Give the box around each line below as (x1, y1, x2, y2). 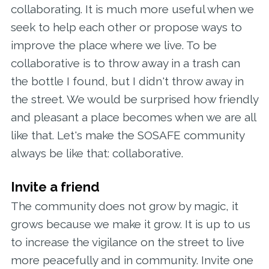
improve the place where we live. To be (10, 38, 217, 52)
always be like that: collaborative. (10, 147, 183, 160)
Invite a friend (10, 178, 100, 195)
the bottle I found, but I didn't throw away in (10, 74, 244, 88)
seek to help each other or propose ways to (10, 20, 242, 34)
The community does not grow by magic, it (10, 199, 238, 213)
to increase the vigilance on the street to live (10, 235, 244, 249)
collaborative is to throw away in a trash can (10, 56, 240, 70)
